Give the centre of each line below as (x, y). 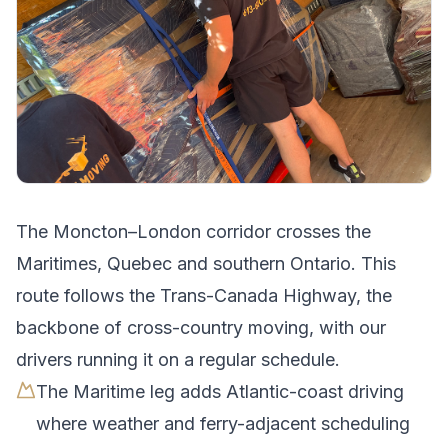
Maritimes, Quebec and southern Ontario (183, 264)
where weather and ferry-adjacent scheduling (223, 424)
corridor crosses (273, 232)
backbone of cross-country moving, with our (201, 328)
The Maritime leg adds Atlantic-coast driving (220, 392)
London (169, 232)
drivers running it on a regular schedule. (178, 360)
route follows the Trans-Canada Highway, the (204, 296)
